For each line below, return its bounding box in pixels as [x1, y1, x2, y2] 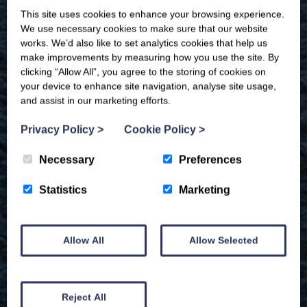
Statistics [39, 184, 87, 195]
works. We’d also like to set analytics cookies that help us [21, 37, 267, 48]
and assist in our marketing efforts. [21, 95, 171, 106]
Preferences [179, 153, 242, 165]
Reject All [61, 291, 106, 302]
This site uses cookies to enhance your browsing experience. [21, 8, 284, 19]
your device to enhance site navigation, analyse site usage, [21, 80, 276, 91]
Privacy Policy [21, 123, 97, 135]
